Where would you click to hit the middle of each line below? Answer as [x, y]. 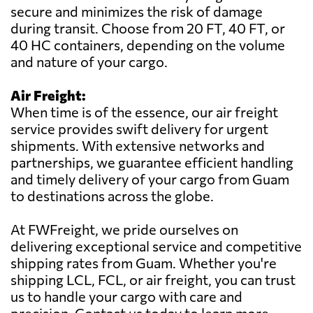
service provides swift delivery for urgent [139, 129]
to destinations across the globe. [112, 196]
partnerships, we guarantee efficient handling [152, 162]
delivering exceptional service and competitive [156, 246]
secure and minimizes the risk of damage [137, 12]
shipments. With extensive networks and [138, 146]
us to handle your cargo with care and [126, 297]
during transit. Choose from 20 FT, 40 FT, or [148, 28]
